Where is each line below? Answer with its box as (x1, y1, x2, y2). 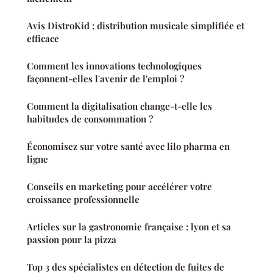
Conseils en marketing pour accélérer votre (27, 180, 212, 193)
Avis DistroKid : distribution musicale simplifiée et (27, 19, 244, 32)
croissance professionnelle (27, 193, 140, 206)
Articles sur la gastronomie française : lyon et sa (27, 221, 231, 233)
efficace (27, 32, 59, 45)
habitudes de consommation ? (27, 113, 153, 126)
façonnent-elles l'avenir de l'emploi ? (27, 73, 184, 85)
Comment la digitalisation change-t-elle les (27, 100, 212, 113)
